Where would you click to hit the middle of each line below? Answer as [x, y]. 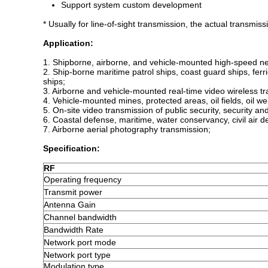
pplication [70, 43]
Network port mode [80, 242]
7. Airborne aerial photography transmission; [127, 129]
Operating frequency [83, 179]
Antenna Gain [70, 205]
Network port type [77, 255]
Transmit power [73, 192]
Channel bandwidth [80, 217]
